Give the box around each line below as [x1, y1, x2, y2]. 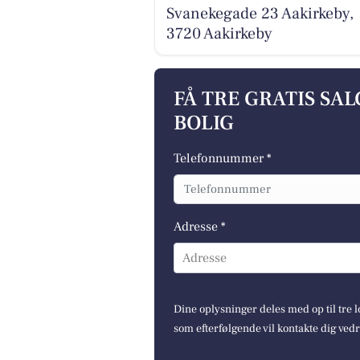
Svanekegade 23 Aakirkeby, [166, 2, 354, 24]
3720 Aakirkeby [166, 22, 272, 44]
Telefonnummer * [174, 150, 272, 167]
